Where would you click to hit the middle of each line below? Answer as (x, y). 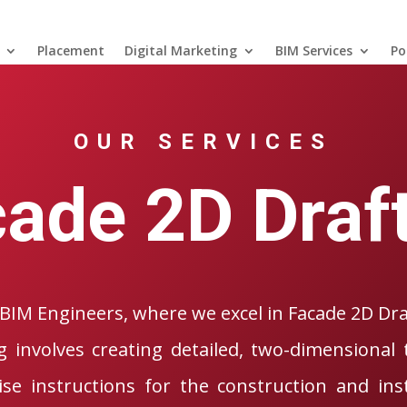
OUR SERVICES (203, 141)
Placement (71, 50)
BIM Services (314, 50)
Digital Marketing (181, 50)
